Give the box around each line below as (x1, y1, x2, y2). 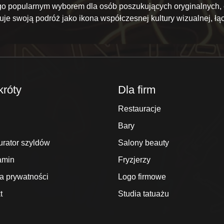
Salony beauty (118, 138, 169, 147)
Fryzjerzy (118, 155, 150, 164)
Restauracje (118, 104, 161, 113)
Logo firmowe (118, 172, 166, 181)
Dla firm (118, 83, 155, 96)
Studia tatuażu (118, 189, 169, 198)
